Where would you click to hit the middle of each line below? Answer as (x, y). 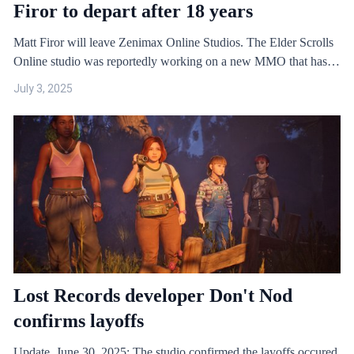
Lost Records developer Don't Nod (153, 296)
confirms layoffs (79, 321)
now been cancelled (63, 80)
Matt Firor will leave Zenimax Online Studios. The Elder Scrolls (173, 42)
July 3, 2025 (43, 88)
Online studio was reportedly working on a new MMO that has (170, 61)
